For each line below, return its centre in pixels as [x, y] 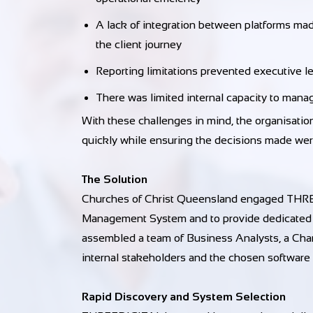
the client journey [139, 44]
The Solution [115, 179]
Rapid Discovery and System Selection [184, 297]
